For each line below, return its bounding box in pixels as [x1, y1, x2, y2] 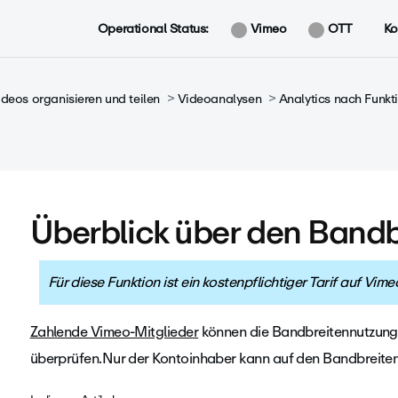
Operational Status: [97, 18, 209, 39]
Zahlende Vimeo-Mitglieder [29, 320, 199, 344]
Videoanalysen [177, 88, 262, 109]
